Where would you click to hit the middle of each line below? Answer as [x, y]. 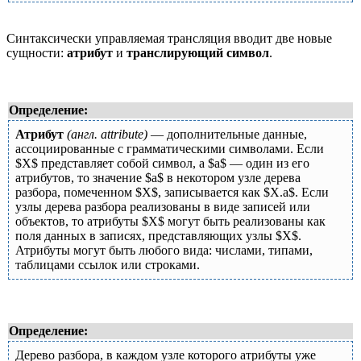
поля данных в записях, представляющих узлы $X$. [158, 235]
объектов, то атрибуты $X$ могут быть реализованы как [170, 221]
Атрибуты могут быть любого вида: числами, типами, [164, 250]
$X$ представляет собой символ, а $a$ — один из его [162, 163]
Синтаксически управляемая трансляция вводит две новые [169, 38]
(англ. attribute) [107, 134]
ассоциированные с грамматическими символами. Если [170, 148]
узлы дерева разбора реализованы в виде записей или [163, 206]
